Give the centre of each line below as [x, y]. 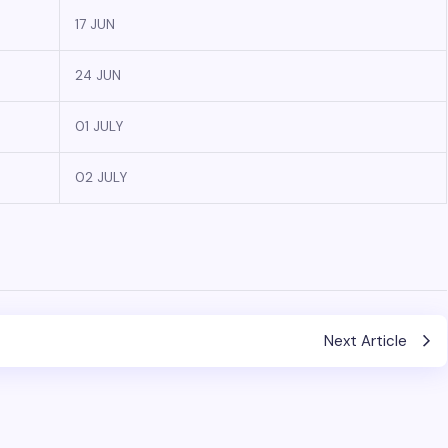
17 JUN [95, 24]
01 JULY [99, 126]
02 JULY [101, 177]
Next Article [365, 341]
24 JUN [98, 75]
